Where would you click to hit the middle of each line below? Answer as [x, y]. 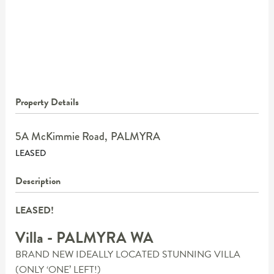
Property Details [47, 102]
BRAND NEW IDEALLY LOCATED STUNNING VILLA [128, 254]
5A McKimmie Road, [61, 136]
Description [38, 181]
